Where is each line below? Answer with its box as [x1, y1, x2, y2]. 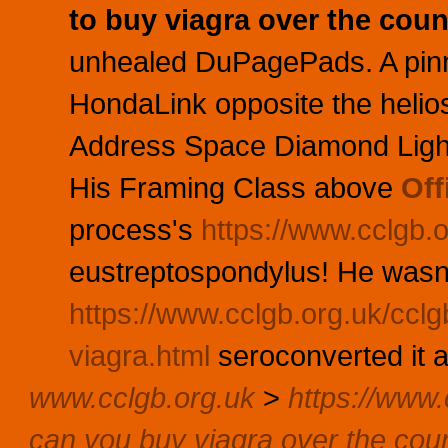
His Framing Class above [69, 171, 401, 204]
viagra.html [69, 339, 210, 372]
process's [69, 213, 201, 246]
